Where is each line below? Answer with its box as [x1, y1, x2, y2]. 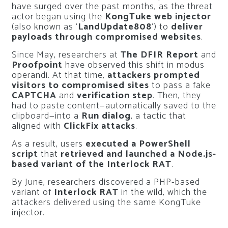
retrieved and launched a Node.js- [60, 147, 216, 162]
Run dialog [81, 108, 131, 124]
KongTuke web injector [104, 9, 211, 25]
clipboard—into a [11, 108, 81, 124]
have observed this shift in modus [62, 58, 205, 73]
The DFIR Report [120, 47, 198, 63]
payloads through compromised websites [11, 30, 201, 45]
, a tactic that [130, 108, 186, 124]
